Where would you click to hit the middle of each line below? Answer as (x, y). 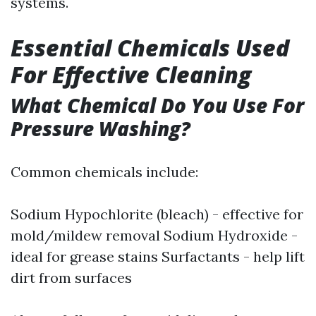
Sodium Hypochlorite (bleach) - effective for (157, 214)
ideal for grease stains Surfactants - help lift (158, 256)
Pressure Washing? (101, 128)
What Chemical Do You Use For (157, 105)
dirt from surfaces (71, 278)
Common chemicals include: (104, 172)
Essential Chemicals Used (150, 48)
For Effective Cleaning (131, 74)
